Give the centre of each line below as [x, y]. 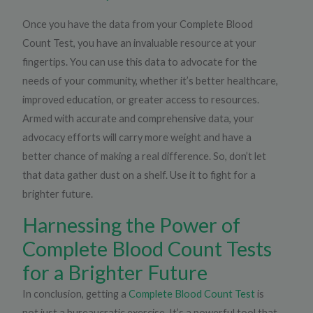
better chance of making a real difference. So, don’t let [145, 156]
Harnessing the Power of [132, 225]
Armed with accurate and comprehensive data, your [139, 118]
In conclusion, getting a [76, 294]
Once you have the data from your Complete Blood [138, 24]
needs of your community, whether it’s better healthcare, [151, 80]
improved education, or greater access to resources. [141, 99]
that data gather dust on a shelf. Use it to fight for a [139, 175]
